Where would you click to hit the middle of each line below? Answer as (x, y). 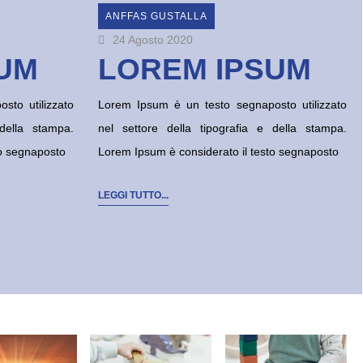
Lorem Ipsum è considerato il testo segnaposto (218, 152)
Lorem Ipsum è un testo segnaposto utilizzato (222, 105)
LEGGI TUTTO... (133, 196)
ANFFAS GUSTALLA (156, 17)
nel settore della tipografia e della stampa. (222, 128)
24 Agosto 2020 (152, 40)
